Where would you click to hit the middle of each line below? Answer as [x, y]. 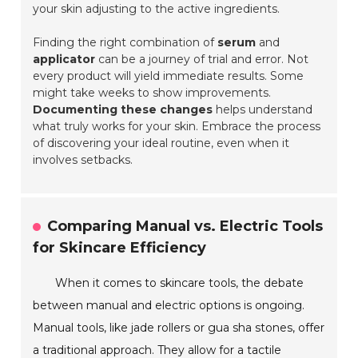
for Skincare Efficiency [120, 248]
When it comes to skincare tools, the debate [180, 283]
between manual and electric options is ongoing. [169, 306]
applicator [64, 60]
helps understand [263, 110]
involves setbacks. [83, 160]
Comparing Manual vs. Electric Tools [185, 227]
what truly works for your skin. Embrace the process [177, 127]
